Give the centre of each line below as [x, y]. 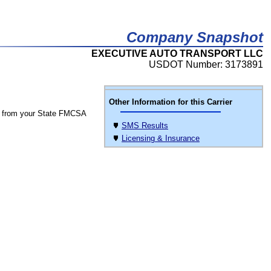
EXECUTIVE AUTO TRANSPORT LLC [177, 54]
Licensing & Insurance [161, 138]
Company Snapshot [195, 37]
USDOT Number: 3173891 [206, 64]
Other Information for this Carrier [171, 102]
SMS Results [145, 126]
